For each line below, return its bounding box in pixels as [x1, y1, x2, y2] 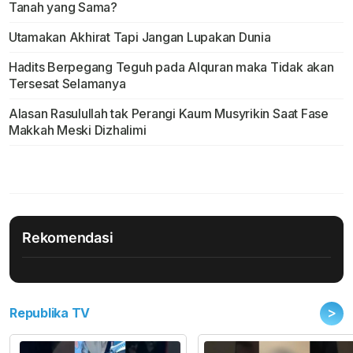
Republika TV [9, 305, 91, 321]
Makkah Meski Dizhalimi [8, 122, 147, 139]
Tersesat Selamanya [8, 76, 129, 92]
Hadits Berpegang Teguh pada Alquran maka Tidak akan [8, 59, 334, 76]
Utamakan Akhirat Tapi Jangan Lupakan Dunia [8, 29, 271, 46]
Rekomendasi [22, 229, 113, 247]
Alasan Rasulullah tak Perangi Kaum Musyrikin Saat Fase [8, 106, 329, 122]
